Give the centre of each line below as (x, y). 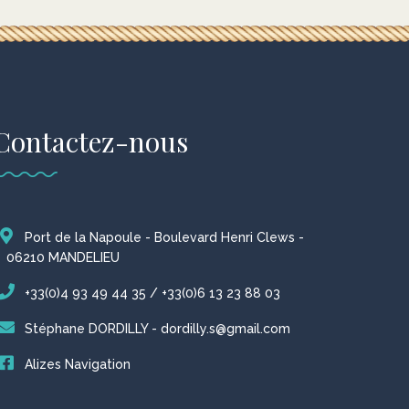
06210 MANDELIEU (63, 258)
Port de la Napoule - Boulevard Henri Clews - (164, 238)
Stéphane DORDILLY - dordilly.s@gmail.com (157, 329)
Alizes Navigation (78, 365)
